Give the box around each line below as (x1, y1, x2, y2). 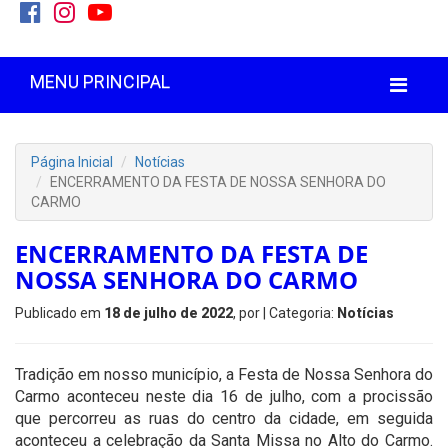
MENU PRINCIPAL (30, 71, 170, 92)
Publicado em (15, 305, 104, 321)
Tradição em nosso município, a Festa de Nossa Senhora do (15, 365, 433, 384)
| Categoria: (263, 305, 337, 321)
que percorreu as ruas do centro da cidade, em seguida (15, 409, 433, 428)
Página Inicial (31, 154, 113, 170)
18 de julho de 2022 (104, 305, 233, 321)
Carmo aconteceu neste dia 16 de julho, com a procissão (15, 387, 433, 406)
